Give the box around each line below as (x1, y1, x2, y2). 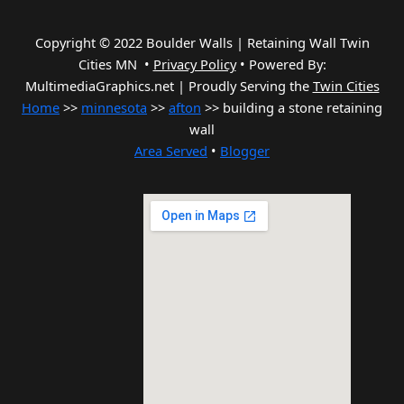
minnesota (81, 98, 147, 117)
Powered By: (248, 55, 326, 74)
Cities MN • (78, 55, 153, 74)
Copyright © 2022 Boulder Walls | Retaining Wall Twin (34, 33, 370, 52)
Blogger (220, 142, 270, 161)
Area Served (134, 142, 207, 161)
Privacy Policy (152, 55, 236, 74)
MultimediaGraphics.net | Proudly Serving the (24, 77, 313, 96)
